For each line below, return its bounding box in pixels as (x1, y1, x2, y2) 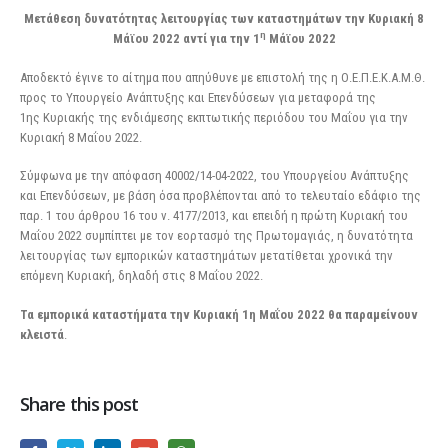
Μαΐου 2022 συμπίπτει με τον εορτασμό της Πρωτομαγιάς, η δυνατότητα (20, 228, 413, 244)
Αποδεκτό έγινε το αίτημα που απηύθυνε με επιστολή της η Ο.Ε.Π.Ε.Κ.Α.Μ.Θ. (20, 69, 425, 85)
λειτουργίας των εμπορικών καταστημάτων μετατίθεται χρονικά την (20, 248, 393, 264)
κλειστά (20, 326, 64, 342)
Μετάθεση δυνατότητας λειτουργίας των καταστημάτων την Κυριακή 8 (24, 11, 424, 27)
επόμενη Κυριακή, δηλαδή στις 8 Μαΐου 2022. (20, 268, 263, 284)
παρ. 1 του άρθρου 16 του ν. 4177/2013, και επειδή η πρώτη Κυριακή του (20, 208, 408, 224)
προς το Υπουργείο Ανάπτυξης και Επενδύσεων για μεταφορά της (20, 89, 376, 105)
